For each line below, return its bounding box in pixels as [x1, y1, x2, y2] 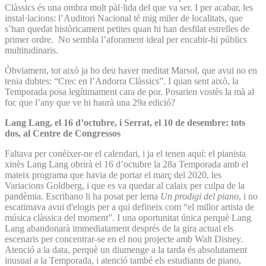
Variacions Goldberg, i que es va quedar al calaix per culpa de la [5, 180, 245, 191]
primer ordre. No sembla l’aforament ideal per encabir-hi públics [5, 34, 247, 45]
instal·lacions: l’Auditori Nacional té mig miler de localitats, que [5, 12, 243, 23]
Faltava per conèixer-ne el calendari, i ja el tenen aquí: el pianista [5, 148, 246, 159]
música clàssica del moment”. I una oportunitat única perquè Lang [5, 212, 251, 223]
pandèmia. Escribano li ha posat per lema [5, 191, 160, 201]
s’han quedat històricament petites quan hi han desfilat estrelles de [5, 23, 249, 34]
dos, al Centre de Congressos [5, 128, 121, 138]
